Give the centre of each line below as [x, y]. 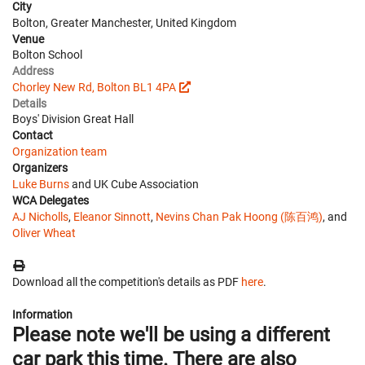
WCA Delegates [51, 200]
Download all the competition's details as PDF [127, 281]
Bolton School [47, 54]
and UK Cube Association [134, 184]
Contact [33, 135]
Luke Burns [41, 184]
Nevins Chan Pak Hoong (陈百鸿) [239, 216]
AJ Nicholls [40, 216]
